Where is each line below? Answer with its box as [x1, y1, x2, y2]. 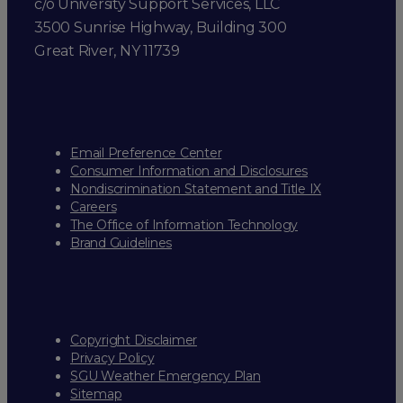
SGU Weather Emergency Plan [70, 368, 261, 385]
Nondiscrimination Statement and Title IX [70, 181, 321, 198]
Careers [70, 199, 117, 216]
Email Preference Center [70, 145, 222, 162]
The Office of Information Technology [70, 217, 298, 234]
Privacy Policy [70, 350, 155, 367]
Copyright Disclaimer [70, 332, 197, 349]
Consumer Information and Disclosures [70, 163, 308, 180]
